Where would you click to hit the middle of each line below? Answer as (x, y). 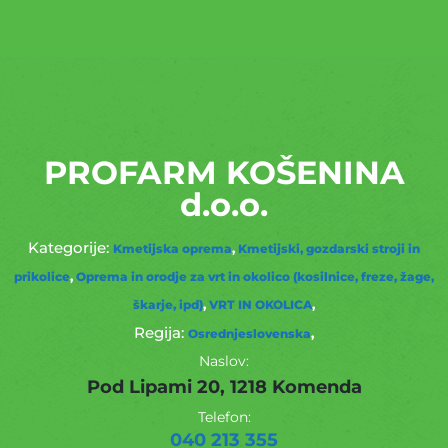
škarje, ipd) (168, 304)
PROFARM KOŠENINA (224, 172)
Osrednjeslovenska (249, 333)
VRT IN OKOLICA (260, 304)
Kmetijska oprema (172, 248)
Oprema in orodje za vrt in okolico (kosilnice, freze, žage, (255, 276)
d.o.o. (224, 204)
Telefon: (224, 416)
